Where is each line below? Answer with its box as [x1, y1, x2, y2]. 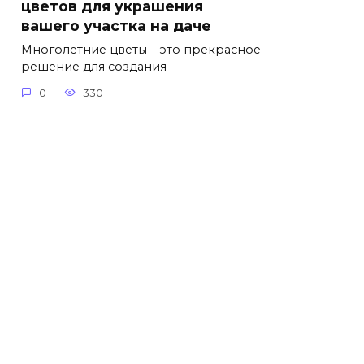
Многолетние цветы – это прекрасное [21, 42, 261, 58]
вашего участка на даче [21, 17, 211, 35]
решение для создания [21, 59, 167, 75]
